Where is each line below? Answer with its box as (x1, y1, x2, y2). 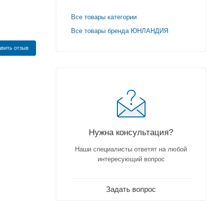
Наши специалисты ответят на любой (75, 146, 187, 153)
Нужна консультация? (89, 127, 173, 138)
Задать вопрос (106, 185, 156, 194)
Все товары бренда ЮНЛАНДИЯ (71, 27, 168, 35)
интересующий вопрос (97, 155, 165, 163)
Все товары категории (71, 13, 137, 21)
